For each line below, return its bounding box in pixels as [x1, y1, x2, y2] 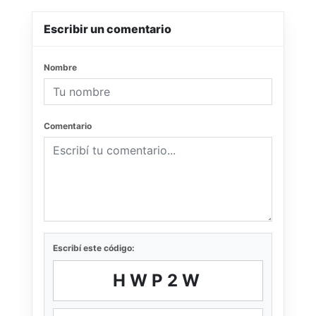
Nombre [44, 61, 77, 73]
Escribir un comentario [44, 21, 171, 36]
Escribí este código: [53, 242, 135, 253]
